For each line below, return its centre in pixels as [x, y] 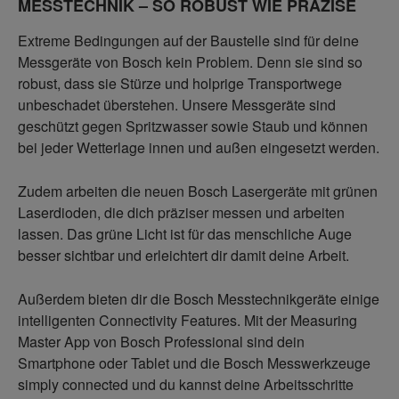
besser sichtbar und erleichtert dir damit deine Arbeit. [183, 256]
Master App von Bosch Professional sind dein [161, 342]
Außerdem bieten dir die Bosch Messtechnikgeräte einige [199, 299]
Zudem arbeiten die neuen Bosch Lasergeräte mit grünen [198, 191]
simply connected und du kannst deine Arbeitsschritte [186, 385]
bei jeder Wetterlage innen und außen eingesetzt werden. [199, 148]
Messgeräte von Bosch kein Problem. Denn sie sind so [190, 62]
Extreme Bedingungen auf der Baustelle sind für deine [188, 41]
